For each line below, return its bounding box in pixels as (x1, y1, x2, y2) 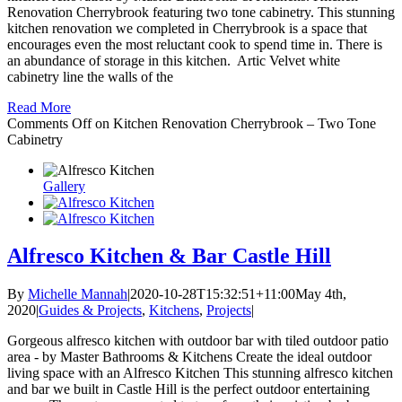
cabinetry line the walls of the (7, 68, 173, 84)
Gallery (43, 178, 85, 194)
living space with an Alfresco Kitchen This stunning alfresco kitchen (7, 365, 393, 381)
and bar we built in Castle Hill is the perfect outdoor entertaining (7, 381, 370, 398)
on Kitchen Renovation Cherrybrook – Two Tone (92, 115, 376, 131)
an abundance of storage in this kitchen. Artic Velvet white (7, 52, 340, 68)
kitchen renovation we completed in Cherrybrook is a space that (7, 20, 367, 36)
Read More (7, 99, 71, 115)
